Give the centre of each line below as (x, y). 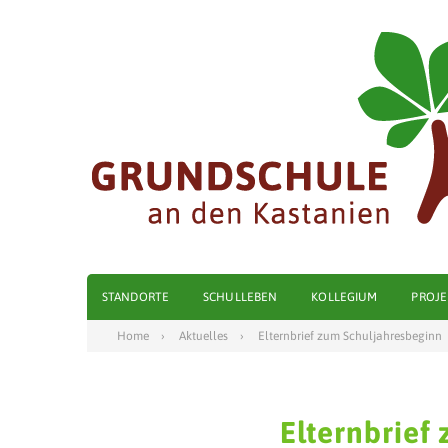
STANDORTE (136, 297)
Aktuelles (203, 336)
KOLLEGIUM (344, 297)
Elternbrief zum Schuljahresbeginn (350, 336)
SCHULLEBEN (240, 297)
